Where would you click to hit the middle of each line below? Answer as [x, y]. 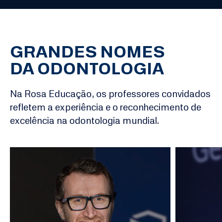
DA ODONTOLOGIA [87, 69]
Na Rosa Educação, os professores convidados [110, 93]
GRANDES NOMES [87, 52]
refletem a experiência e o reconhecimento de [106, 107]
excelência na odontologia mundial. [84, 120]
